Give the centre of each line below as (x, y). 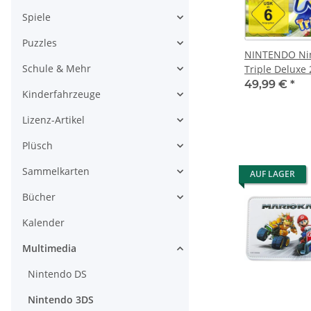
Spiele (36, 17)
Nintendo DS (57, 274)
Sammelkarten (56, 171)
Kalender (43, 222)
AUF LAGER (272, 174)
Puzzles (40, 43)
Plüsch (37, 145)
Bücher (39, 197)
